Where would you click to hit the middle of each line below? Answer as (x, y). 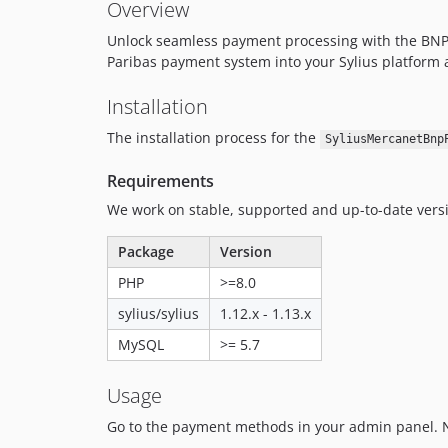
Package (146, 252)
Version (246, 252)
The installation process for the (213, 138)
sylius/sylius (158, 314)
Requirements (160, 181)
